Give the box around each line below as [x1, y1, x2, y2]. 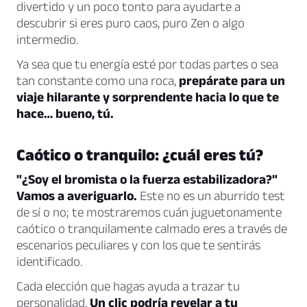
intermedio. [16, 32, 78, 47]
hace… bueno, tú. [16, 106, 114, 121]
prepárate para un [179, 73, 285, 88]
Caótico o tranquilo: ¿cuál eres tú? [16, 145, 263, 164]
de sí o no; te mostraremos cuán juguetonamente [16, 205, 282, 220]
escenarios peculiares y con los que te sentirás [16, 238, 260, 253]
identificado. [16, 254, 82, 269]
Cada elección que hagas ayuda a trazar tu [16, 279, 240, 294]
